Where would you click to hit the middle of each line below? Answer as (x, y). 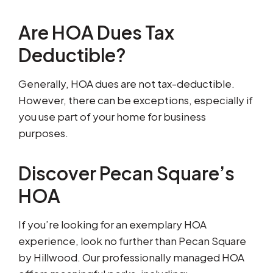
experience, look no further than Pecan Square (132, 241)
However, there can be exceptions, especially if (136, 100)
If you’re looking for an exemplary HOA (112, 225)
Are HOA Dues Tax (96, 33)
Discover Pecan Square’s (126, 173)
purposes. (43, 133)
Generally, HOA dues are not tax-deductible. (126, 84)
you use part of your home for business (112, 117)
